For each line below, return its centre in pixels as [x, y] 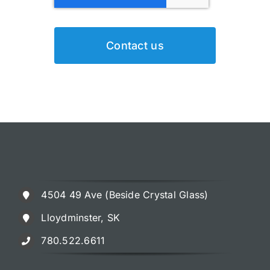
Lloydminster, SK [81, 218]
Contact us [135, 46]
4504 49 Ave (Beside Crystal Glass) [125, 195]
